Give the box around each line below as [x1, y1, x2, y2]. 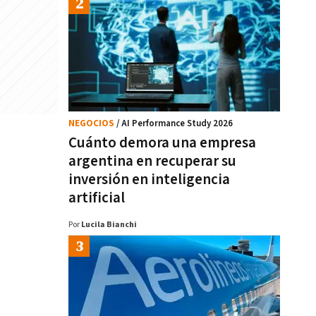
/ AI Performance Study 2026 [116, 118, 233, 130]
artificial [68, 188, 125, 207]
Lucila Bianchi [81, 219, 137, 230]
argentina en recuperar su [68, 152, 236, 171]
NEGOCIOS [68, 118, 116, 130]
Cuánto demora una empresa [68, 133, 256, 152]
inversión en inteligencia [68, 170, 230, 189]
